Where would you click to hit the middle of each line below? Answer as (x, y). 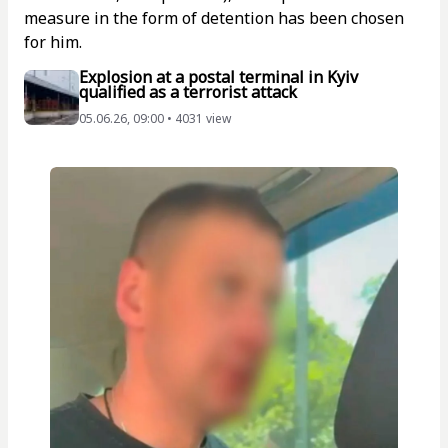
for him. (57, 42)
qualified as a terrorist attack (188, 92)
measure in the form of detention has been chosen (214, 18)
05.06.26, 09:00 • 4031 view (155, 118)
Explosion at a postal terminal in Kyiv (218, 77)
